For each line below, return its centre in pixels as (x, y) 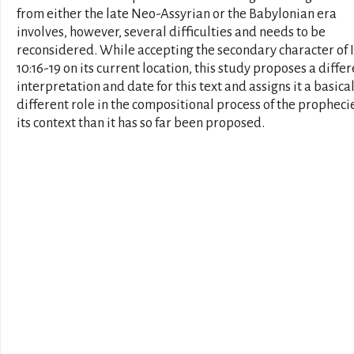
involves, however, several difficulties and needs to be (171, 32)
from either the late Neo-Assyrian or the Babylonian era (177, 14)
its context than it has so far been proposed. (141, 123)
